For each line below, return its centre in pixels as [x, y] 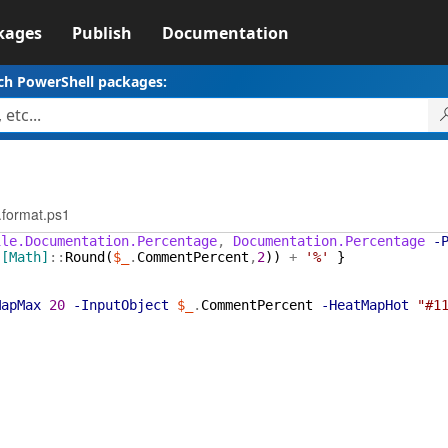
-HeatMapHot [364, 305]
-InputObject [120, 305]
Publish [101, 33]
